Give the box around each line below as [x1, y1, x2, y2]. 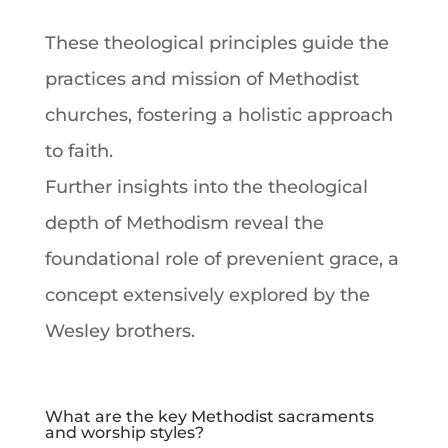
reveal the [228, 211, 324, 234]
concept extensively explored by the [44, 283, 370, 306]
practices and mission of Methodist [44, 67, 359, 90]
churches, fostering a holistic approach [44, 103, 393, 126]
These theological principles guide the [44, 31, 389, 54]
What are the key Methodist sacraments [44, 406, 374, 426]
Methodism [125, 211, 229, 234]
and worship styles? [44, 422, 204, 442]
